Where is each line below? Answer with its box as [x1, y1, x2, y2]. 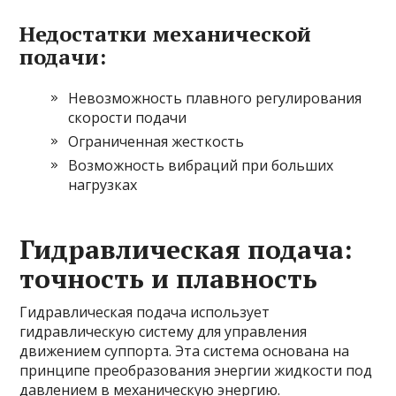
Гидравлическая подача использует [19, 302, 270, 322]
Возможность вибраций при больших [68, 156, 334, 175]
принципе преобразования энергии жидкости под [19, 361, 373, 380]
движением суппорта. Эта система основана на [19, 341, 350, 361]
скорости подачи [68, 108, 187, 127]
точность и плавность [19, 261, 318, 296]
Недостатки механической [19, 19, 312, 48]
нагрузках [68, 175, 138, 194]
